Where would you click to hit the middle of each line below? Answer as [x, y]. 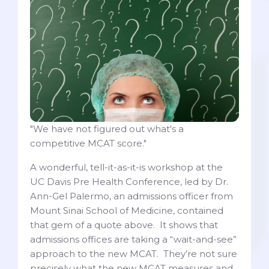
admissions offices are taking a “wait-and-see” [133, 240]
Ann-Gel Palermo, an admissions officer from [131, 196]
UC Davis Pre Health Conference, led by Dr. [129, 182]
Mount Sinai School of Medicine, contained [127, 211]
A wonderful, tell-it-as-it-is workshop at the [126, 168]
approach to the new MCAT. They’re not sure [134, 254]
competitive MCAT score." [88, 144]
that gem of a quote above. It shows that [124, 225]
